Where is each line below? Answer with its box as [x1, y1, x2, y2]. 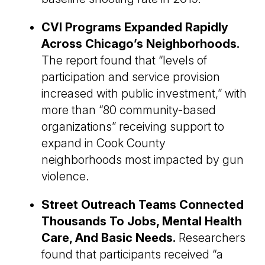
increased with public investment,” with [41, 86, 247, 101]
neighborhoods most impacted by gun [41, 153, 244, 167]
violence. [41, 169, 89, 184]
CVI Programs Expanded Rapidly [41, 20, 228, 35]
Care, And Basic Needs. [41, 231, 176, 245]
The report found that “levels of [41, 53, 207, 68]
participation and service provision [41, 70, 220, 85]
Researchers [176, 231, 245, 245]
